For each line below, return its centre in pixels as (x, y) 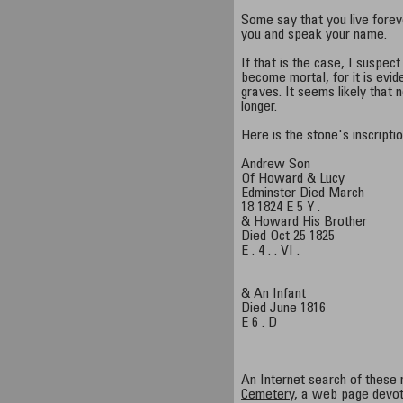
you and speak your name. (314, 35)
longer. (260, 107)
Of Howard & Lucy (293, 179)
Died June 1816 (284, 309)
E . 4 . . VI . (271, 251)
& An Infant (274, 294)
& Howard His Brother (304, 222)
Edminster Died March (303, 193)
